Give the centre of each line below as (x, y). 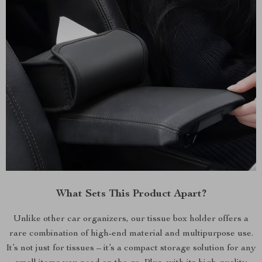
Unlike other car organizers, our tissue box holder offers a (131, 219)
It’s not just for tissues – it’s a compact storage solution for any (131, 248)
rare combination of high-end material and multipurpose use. (131, 234)
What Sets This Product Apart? (131, 194)
